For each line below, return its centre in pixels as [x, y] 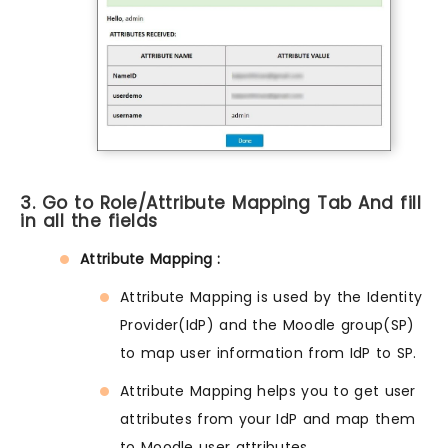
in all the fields [89, 221]
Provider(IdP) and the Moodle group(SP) [267, 325]
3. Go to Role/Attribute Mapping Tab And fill [220, 203]
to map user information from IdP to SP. [268, 353]
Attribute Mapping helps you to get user [268, 391]
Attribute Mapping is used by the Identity [271, 297]
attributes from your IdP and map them [268, 419]
